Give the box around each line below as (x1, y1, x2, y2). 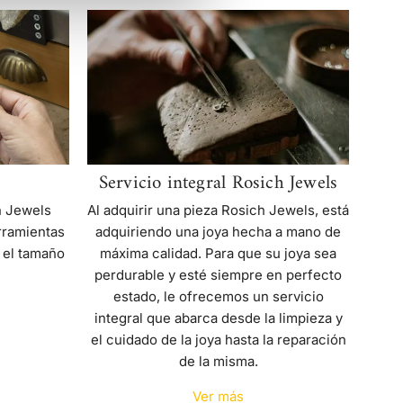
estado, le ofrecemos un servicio (112, 288, 324, 306)
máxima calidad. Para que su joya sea (100, 245, 336, 263)
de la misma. (178, 353, 258, 371)
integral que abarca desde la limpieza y (94, 309, 343, 327)
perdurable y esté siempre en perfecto (94, 266, 342, 284)
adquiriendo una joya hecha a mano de (95, 223, 341, 241)
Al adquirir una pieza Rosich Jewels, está (87, 201, 349, 219)
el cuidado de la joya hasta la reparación (90, 331, 346, 349)
